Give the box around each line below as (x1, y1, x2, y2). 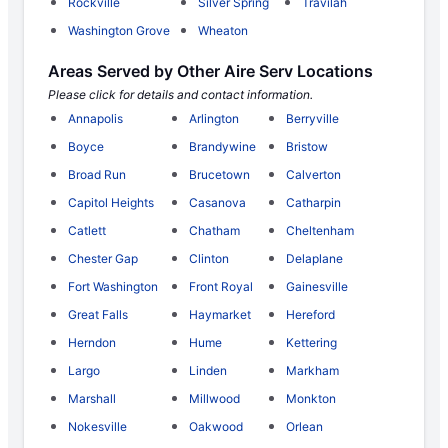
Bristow (286, 139, 329, 155)
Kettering (286, 335, 338, 351)
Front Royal (188, 279, 253, 295)
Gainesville (286, 279, 349, 295)
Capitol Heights (68, 195, 154, 211)
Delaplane (286, 251, 344, 267)
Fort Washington (68, 279, 158, 295)
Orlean (286, 419, 324, 435)
